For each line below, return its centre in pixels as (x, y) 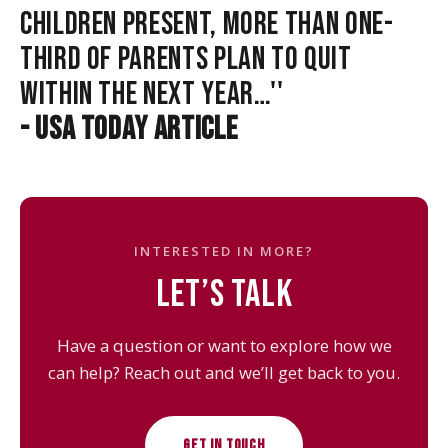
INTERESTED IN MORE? (224, 250)
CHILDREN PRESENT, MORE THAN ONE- (207, 24)
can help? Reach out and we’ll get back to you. (224, 372)
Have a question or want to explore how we (224, 345)
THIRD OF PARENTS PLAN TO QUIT (186, 59)
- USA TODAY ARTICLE (129, 129)
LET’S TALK (224, 294)
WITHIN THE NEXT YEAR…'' (152, 94)
